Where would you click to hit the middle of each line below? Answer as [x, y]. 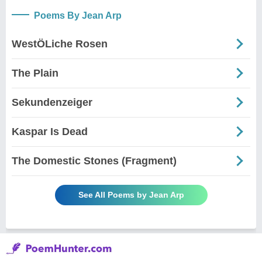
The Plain [35, 73]
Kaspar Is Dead [50, 131]
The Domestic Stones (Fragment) [94, 161]
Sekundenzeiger [52, 102]
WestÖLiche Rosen [60, 44]
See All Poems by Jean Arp [131, 194]
